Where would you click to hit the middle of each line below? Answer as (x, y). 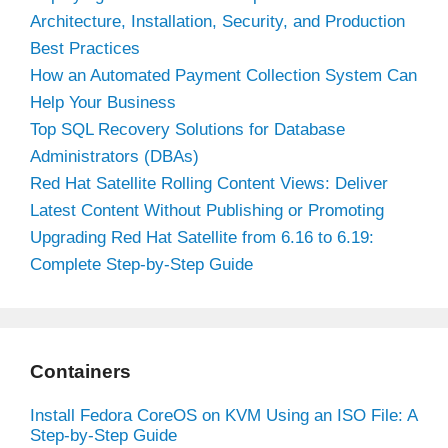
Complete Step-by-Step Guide (141, 264)
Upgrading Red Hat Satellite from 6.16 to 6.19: (202, 237)
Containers (80, 371)
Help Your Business (103, 102)
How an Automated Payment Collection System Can (223, 75)
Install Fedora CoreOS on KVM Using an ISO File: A (223, 415)
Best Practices (85, 48)
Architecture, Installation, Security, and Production (217, 21)
